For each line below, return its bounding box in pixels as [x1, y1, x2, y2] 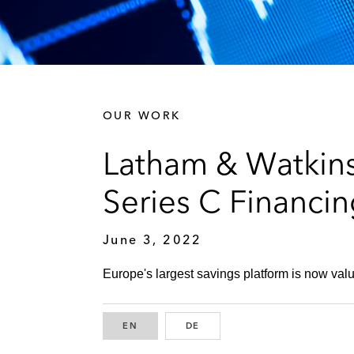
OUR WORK [103, 107, 181, 122]
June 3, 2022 [103, 231, 202, 247]
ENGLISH [137, 320, 186, 332]
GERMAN [200, 320, 248, 332]
